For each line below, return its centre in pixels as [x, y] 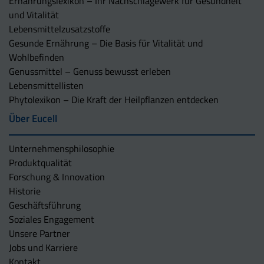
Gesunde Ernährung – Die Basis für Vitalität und [106, 43]
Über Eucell [33, 118]
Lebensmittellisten [46, 85]
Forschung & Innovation [57, 176]
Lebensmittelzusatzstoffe [60, 29]
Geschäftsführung [45, 205]
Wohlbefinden [37, 57]
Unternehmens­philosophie [62, 148]
